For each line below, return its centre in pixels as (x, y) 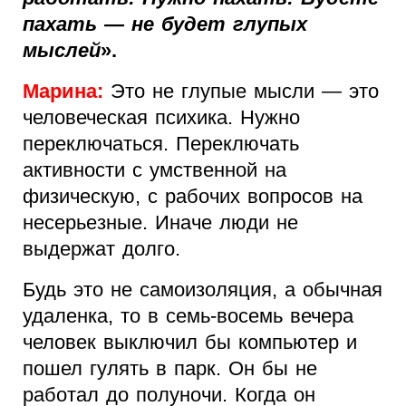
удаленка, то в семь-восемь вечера (188, 316)
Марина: (67, 92)
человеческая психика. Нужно (161, 118)
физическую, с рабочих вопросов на (193, 197)
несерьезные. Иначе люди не (160, 223)
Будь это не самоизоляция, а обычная (203, 290)
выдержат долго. (101, 249)
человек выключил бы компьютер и (190, 343)
